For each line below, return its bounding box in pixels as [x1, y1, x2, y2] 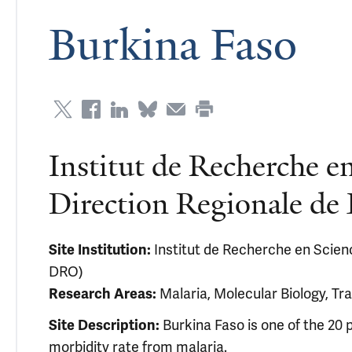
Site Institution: [49, 241, 151, 258]
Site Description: [49, 317, 159, 334]
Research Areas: [49, 285, 156, 302]
